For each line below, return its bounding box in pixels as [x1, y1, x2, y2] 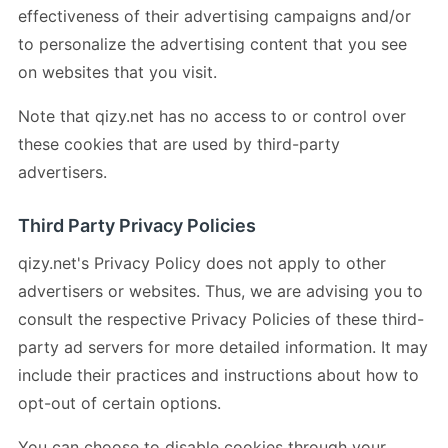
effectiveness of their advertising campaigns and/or [18, 5, 411, 26]
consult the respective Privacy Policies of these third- [18, 308, 424, 329]
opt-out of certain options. [18, 392, 221, 413]
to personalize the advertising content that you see [18, 33, 407, 54]
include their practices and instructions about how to [18, 364, 419, 385]
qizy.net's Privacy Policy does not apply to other [18, 252, 386, 273]
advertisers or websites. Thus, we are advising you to [18, 280, 423, 301]
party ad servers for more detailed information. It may [18, 336, 428, 357]
